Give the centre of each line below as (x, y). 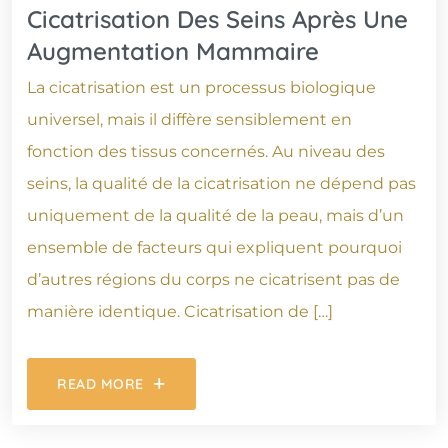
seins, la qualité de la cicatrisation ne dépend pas (221, 183)
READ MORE (101, 383)
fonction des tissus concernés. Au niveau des (206, 151)
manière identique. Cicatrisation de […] (180, 311)
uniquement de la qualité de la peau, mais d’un (215, 215)
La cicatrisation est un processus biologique (201, 87)
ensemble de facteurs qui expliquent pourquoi (214, 247)
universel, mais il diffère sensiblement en (189, 119)
